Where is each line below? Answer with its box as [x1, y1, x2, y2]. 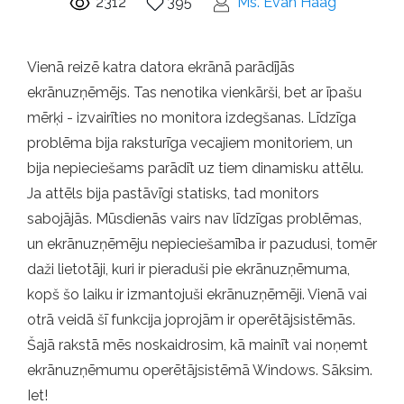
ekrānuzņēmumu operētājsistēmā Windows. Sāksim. [27, 362, 372, 380]
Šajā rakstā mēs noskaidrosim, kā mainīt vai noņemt [27, 336, 368, 354]
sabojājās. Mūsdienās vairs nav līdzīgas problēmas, [27, 210, 362, 228]
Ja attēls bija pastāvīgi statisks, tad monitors [27, 185, 319, 203]
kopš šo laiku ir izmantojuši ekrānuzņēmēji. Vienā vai [27, 286, 367, 304]
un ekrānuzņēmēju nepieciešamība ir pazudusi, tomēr [27, 235, 377, 253]
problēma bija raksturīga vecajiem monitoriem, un [27, 134, 353, 152]
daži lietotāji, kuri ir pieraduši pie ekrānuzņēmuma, [27, 261, 350, 279]
